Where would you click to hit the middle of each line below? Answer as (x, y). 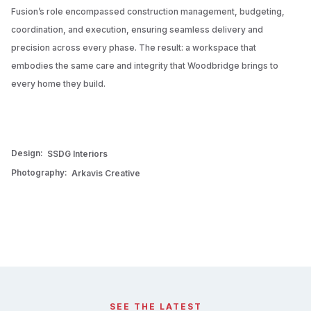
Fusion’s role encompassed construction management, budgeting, (148, 11)
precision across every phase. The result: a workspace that (134, 47)
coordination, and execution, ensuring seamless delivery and (137, 29)
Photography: (39, 172)
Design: (27, 153)
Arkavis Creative (106, 173)
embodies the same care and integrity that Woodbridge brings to (145, 65)
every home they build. (58, 83)
